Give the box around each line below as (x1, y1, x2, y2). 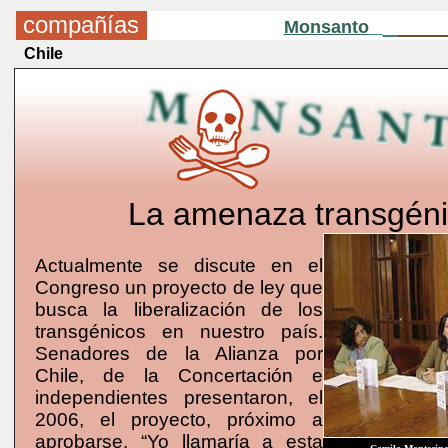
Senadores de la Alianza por (35, 343, 323, 364)
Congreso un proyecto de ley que (35, 277, 323, 298)
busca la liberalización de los (35, 299, 323, 320)
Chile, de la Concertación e (35, 365, 323, 386)
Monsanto (283, 17, 369, 37)
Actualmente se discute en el (35, 255, 323, 276)
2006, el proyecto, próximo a (35, 409, 323, 430)
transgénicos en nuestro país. (35, 321, 323, 342)
